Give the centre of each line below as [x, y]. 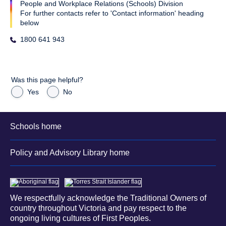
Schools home [36, 127]
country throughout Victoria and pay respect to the [98, 208]
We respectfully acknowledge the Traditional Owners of [108, 198]
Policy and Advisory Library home [70, 152]
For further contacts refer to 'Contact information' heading [112, 13]
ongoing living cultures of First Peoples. [80, 218]
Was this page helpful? [47, 80]
